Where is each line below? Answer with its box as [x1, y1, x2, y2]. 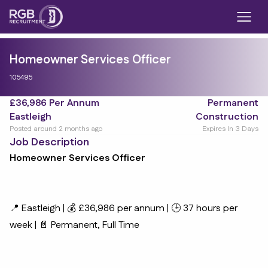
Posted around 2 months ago [10, 124, 102, 134]
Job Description [10, 135, 89, 150]
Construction [196, 110, 258, 124]
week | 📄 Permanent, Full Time [10, 218, 139, 232]
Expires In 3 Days [202, 124, 258, 134]
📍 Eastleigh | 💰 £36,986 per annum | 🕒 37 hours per [10, 202, 237, 215]
